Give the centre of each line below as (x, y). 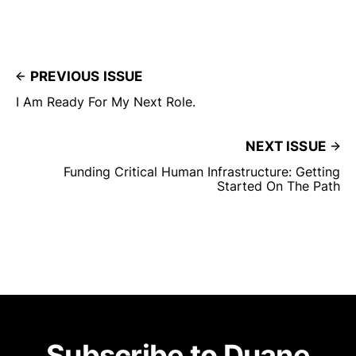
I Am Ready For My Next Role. (106, 101)
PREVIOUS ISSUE (87, 76)
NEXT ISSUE (286, 146)
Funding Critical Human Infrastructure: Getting (202, 171)
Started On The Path (279, 186)
